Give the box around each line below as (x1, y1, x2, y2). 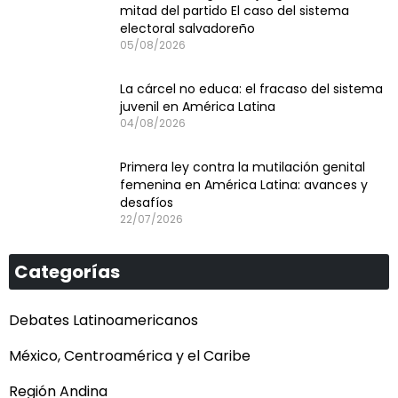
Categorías (14, 259, 120, 285)
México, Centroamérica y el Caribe (9, 346, 251, 367)
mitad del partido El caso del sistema (120, 2, 349, 20)
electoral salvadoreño (120, 20, 259, 38)
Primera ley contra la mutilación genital (120, 158, 365, 177)
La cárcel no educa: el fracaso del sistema (120, 80, 383, 99)
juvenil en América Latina (120, 98, 275, 116)
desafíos (120, 194, 173, 212)
